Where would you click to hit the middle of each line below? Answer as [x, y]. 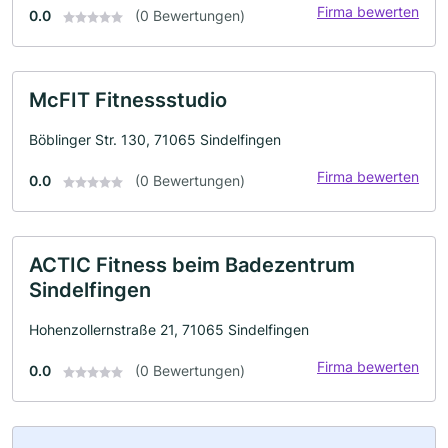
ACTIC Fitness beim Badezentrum [192, 265]
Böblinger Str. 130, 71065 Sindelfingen [155, 139]
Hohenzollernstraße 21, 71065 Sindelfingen [169, 329]
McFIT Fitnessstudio [128, 100]
